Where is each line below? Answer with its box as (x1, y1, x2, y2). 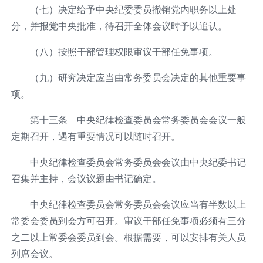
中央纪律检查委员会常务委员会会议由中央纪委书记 (29, 156, 246, 168)
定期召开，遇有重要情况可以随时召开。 (11, 130, 180, 142)
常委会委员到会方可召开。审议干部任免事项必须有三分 (11, 214, 246, 227)
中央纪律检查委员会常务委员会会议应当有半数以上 (29, 198, 246, 210)
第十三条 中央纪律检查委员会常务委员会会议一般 (29, 113, 246, 126)
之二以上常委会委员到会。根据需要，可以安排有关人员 (11, 231, 246, 243)
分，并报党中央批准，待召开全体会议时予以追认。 (11, 19, 227, 32)
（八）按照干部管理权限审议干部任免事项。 (29, 45, 218, 58)
